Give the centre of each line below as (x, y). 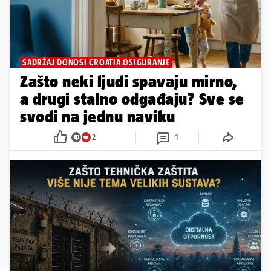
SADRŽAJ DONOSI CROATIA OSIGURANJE (96, 62)
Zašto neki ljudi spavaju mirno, (129, 81)
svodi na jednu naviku (98, 116)
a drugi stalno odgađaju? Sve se (132, 99)
